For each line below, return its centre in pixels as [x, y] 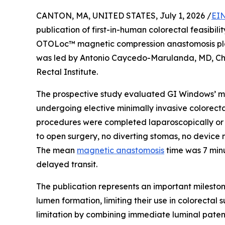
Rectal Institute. [67, 72]
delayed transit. [67, 164]
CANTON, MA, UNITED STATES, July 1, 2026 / [124, 15]
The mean [57, 150]
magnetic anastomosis [121, 150]
